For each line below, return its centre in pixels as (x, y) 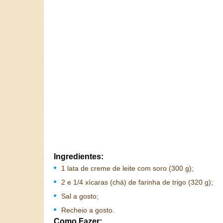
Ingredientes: (79, 157)
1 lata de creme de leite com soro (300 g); (127, 168)
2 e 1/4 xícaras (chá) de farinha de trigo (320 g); (137, 182)
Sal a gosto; (80, 196)
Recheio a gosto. (88, 210)
